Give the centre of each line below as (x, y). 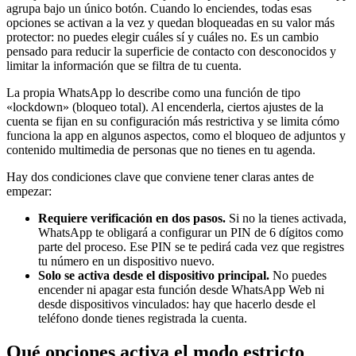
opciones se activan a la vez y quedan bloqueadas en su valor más (170, 22)
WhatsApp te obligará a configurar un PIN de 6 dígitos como (191, 232)
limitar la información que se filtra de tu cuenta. (124, 65)
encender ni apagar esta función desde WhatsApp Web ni (181, 289)
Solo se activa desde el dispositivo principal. (154, 275)
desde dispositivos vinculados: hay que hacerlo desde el (177, 304)
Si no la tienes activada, (286, 218)
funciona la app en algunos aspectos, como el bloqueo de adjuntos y (176, 135)
